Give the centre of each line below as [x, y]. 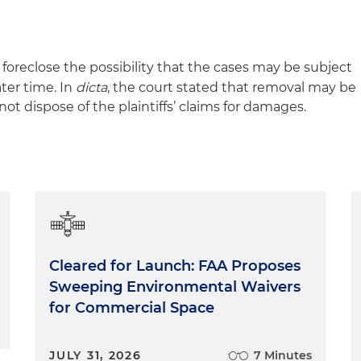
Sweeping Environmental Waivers [175, 286]
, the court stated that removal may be [232, 87]
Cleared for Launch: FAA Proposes [175, 266]
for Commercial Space [132, 307]
